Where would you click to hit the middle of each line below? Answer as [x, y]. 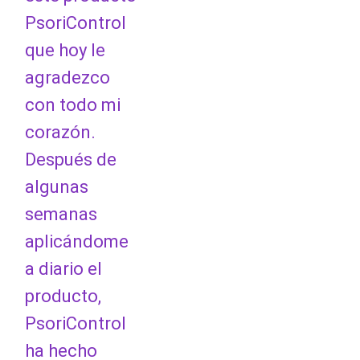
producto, [63, 296]
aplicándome [77, 241]
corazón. [60, 132]
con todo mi [73, 104]
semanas [61, 214]
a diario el [63, 268]
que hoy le [65, 50]
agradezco [67, 77]
